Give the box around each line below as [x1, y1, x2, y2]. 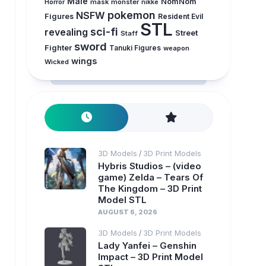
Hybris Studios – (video [97, 160, 201, 172]
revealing [44, 27, 88, 38]
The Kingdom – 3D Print [97, 183, 202, 194]
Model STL [97, 194, 147, 205]
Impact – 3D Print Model [97, 251, 203, 262]
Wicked [44, 58, 69, 66]
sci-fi [90, 25, 118, 38]
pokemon [107, 9, 156, 21]
